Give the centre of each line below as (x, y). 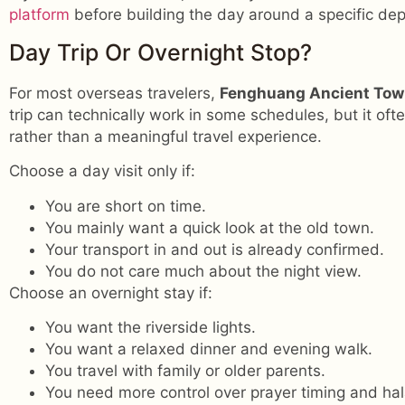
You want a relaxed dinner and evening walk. (209, 349)
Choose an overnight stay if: (111, 292)
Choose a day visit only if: (102, 171)
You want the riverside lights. (151, 328)
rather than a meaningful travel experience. (165, 136)
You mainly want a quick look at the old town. (210, 227)
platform (39, 14)
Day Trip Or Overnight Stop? (160, 52)
